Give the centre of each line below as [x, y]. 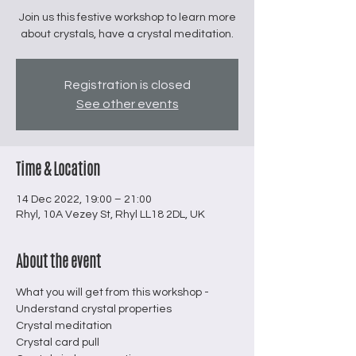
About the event [58, 261]
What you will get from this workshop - [112, 292]
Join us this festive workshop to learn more [127, 17]
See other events [127, 104]
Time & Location [58, 169]
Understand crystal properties [94, 309]
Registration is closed [127, 85]
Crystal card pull [58, 342]
